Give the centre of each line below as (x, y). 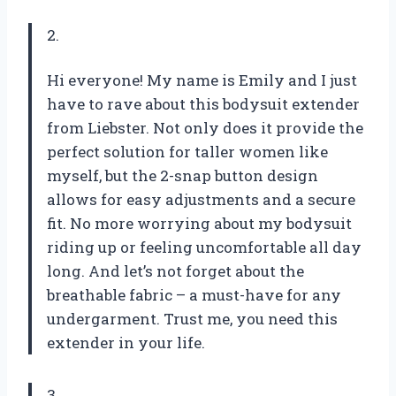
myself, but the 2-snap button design (183, 175)
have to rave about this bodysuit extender (203, 103)
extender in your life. (126, 342)
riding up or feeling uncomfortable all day (204, 247)
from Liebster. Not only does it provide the (205, 127)
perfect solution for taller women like (187, 151)
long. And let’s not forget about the (175, 270)
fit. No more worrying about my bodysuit (199, 223)
